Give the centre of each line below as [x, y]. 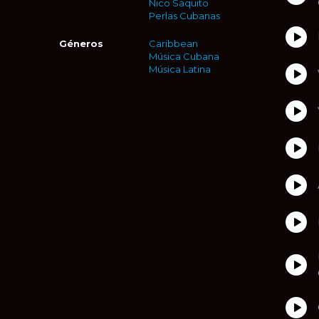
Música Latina [179, 69]
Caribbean [173, 43]
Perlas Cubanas [184, 16]
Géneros [81, 43]
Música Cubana [184, 56]
